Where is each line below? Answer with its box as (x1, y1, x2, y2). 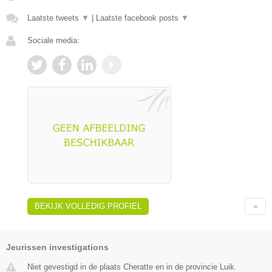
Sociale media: (27, 35, 80, 45)
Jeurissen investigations (6, 242, 109, 252)
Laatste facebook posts (96, 13, 181, 22)
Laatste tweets (27, 13, 81, 22)
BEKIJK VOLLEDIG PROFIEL (35, 201, 141, 211)
